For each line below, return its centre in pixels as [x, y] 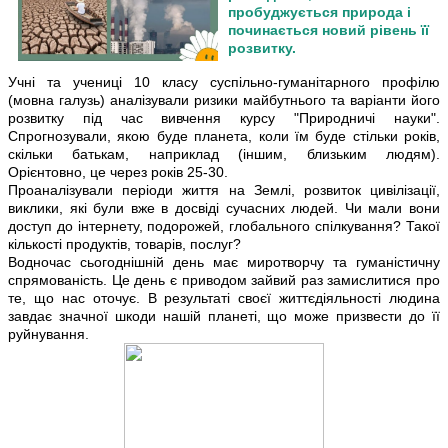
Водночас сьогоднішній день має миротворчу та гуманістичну [224, 261]
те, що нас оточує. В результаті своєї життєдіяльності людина [224, 297]
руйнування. [48, 333]
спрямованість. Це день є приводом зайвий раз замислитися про [224, 279]
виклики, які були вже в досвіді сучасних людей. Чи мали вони [224, 207]
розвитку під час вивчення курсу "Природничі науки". [224, 117]
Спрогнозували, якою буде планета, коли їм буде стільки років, [224, 135]
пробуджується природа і [319, 11]
